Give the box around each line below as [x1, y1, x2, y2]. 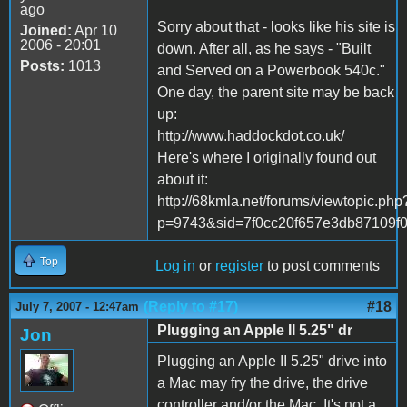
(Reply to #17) [144, 298, 238, 314]
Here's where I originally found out [157, 149, 376, 165]
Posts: [20, 57, 65, 74]
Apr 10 [72, 22, 117, 38]
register [215, 257, 263, 273]
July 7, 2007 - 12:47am [15, 299, 139, 313]
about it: [157, 171, 208, 187]
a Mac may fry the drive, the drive [157, 374, 368, 391]
